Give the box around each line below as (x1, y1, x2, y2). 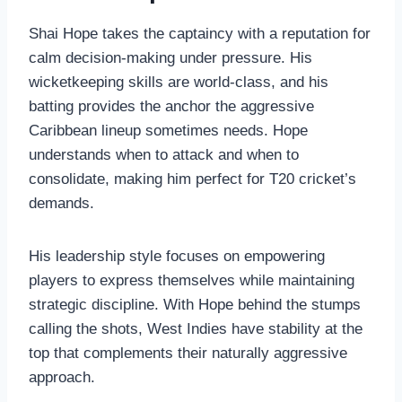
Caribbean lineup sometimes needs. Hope (29, 121, 308, 139)
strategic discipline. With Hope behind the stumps (29, 295, 361, 313)
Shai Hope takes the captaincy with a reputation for (29, 24, 371, 42)
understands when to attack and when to (29, 145, 299, 163)
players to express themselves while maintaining (29, 271, 354, 289)
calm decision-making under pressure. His (29, 48, 312, 66)
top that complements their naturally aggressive (29, 344, 347, 362)
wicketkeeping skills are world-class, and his (29, 73, 328, 91)
